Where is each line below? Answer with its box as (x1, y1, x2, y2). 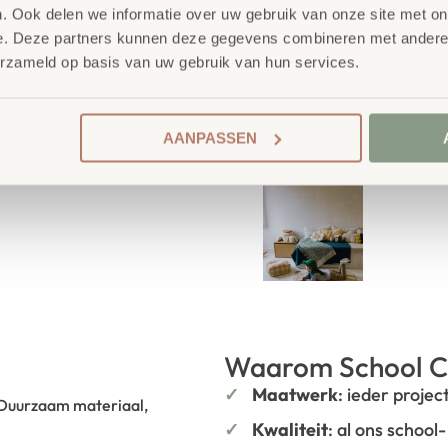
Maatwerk (252, 383, 338, 407)
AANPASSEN (162, 129, 257, 146)
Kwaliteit (252, 418, 328, 442)
